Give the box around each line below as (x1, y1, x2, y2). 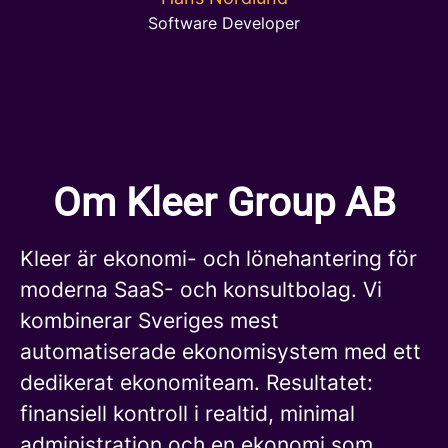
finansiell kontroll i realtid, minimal (20, 401, 355, 426)
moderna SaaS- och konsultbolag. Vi (20, 277, 382, 302)
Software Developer (148, 13, 300, 33)
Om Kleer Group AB (52, 179, 396, 226)
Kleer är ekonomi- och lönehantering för (20, 246, 417, 271)
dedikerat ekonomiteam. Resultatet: (20, 370, 373, 395)
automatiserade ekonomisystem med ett (20, 339, 421, 364)
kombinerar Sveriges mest (20, 308, 279, 333)
